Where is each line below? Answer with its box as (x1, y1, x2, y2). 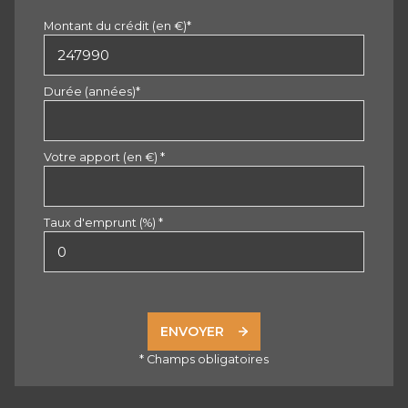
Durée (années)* (44, 85, 140, 99)
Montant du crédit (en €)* (44, 19, 191, 34)
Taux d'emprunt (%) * (44, 216, 163, 230)
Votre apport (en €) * (44, 150, 165, 165)
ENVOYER (160, 323, 225, 341)
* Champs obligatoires (139, 352, 269, 367)
